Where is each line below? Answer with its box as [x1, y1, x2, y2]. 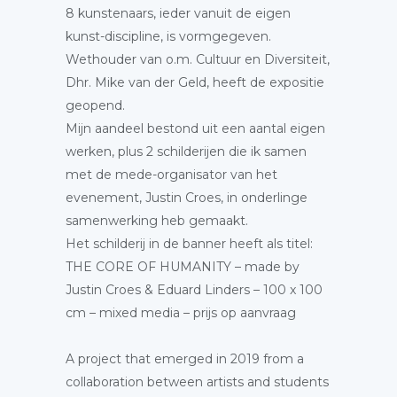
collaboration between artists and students [66, 374, 329, 390]
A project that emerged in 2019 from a [66, 351, 304, 367]
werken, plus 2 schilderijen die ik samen [66, 144, 307, 160]
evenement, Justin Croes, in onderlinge [66, 190, 307, 206]
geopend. [66, 97, 125, 113]
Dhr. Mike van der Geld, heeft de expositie [66, 74, 324, 90]
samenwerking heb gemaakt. [66, 213, 248, 229]
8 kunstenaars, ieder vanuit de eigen [66, 5, 291, 21]
